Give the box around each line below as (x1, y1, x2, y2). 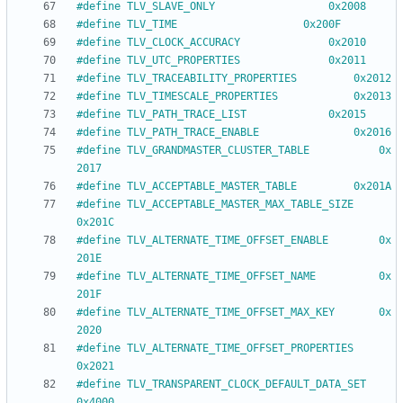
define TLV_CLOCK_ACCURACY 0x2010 (328, 36, 366, 49)
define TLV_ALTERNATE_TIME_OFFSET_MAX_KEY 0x (83, 306, 335, 319)
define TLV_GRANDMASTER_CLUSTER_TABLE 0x (83, 144, 309, 157)
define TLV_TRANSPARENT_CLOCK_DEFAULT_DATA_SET (83, 378, 366, 391)
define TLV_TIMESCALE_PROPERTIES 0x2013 (354, 90, 391, 103)
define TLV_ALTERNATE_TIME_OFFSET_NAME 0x (83, 270, 316, 283)
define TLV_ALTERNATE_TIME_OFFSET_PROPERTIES (83, 342, 354, 355)
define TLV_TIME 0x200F (303, 18, 341, 31)
